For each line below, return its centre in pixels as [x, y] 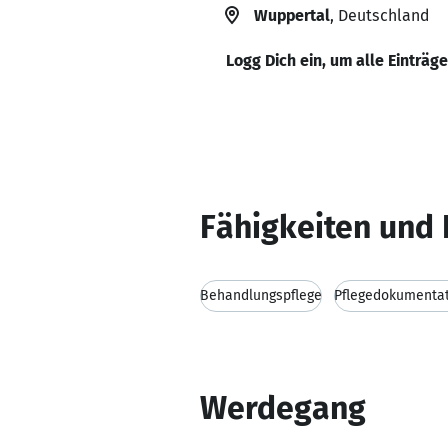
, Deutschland [379, 15]
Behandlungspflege [261, 295]
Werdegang [283, 408]
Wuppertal [292, 15]
